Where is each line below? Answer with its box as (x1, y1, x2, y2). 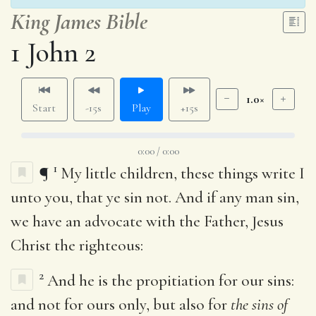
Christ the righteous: (11, 235, 143, 255)
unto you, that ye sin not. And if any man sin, (11, 187, 299, 207)
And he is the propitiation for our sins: (47, 270, 294, 291)
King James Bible (11, 7, 147, 35)
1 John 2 (11, 35, 96, 69)
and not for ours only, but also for (11, 294, 231, 315)
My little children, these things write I (61, 163, 305, 183)
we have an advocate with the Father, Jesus (11, 211, 284, 231)
